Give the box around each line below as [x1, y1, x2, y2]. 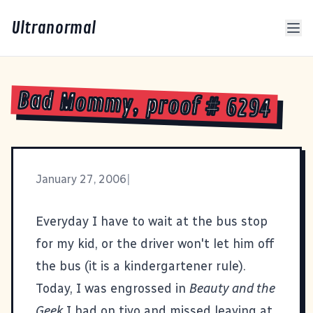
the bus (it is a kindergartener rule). [36, 258, 246, 274]
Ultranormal [11, 17, 96, 38]
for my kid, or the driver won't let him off [36, 235, 275, 252]
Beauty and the [189, 280, 275, 296]
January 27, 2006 [36, 172, 126, 186]
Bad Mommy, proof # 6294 [17, 87, 272, 124]
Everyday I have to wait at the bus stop [36, 213, 268, 229]
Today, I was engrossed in [36, 280, 189, 296]
